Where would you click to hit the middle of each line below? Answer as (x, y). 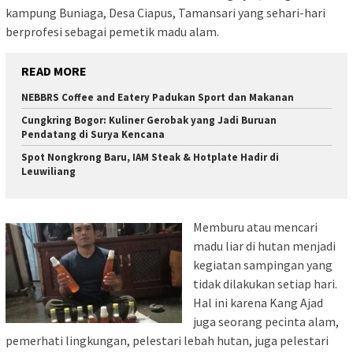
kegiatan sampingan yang (263, 265)
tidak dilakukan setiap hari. (265, 284)
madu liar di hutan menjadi (264, 246)
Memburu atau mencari (255, 227)
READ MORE (54, 71)
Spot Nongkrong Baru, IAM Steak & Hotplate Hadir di (150, 157)
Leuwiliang (48, 171)
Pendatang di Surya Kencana (93, 134)
